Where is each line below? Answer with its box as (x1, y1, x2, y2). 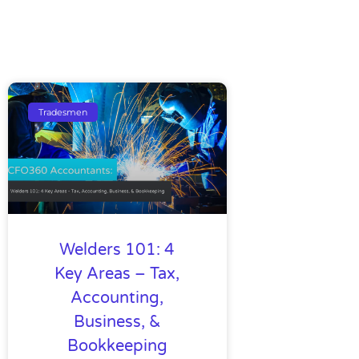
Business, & (73, 312, 161, 332)
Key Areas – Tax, (54, 264, 180, 284)
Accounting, (71, 288, 164, 308)
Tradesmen (38, 106, 88, 118)
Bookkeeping (67, 336, 167, 356)
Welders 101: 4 (59, 240, 175, 260)
